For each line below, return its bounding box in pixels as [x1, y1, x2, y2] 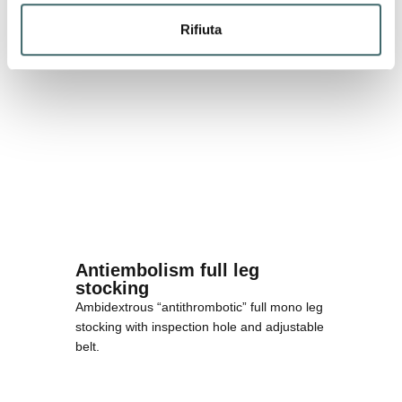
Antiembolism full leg [75, 260, 259, 281]
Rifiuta [180, 22, 222, 38]
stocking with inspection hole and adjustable [75, 319, 324, 335]
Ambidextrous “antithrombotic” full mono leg [75, 300, 323, 315]
